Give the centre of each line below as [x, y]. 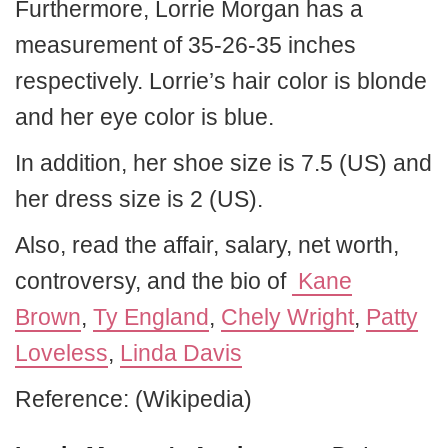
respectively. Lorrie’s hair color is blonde [221, 81]
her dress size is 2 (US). [139, 199]
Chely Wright [287, 317]
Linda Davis [181, 353]
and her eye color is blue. [144, 117]
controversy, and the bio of [153, 281]
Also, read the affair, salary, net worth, [207, 245]
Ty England [151, 317]
